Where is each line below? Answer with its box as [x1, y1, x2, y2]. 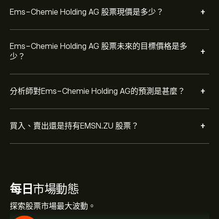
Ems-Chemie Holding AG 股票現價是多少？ [10, 7, 164, 17]
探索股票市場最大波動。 [10, 202, 96, 211]
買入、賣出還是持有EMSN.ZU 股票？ [10, 121, 139, 131]
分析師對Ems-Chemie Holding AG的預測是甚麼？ [10, 87, 185, 96]
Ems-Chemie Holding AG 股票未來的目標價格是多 [10, 42, 187, 51]
